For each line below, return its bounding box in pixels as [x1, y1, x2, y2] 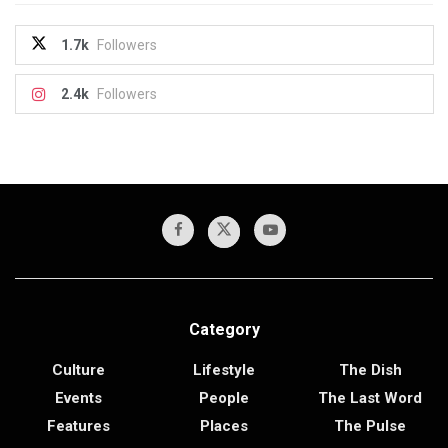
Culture [51, 361, 105, 380]
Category [188, 320, 260, 340]
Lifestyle [193, 361, 255, 380]
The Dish [338, 361, 402, 380]
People [199, 389, 249, 408]
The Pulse [334, 417, 406, 436]
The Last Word [318, 389, 422, 408]
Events [54, 389, 102, 408]
